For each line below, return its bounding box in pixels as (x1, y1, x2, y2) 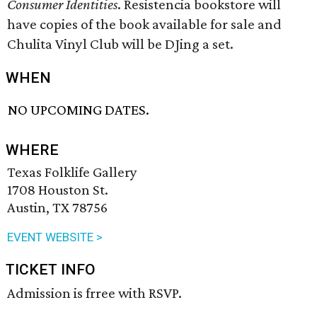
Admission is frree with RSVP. (7, 284, 182, 302)
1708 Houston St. (7, 181, 108, 199)
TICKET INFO (6, 261, 96, 279)
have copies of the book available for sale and (7, 16, 282, 33)
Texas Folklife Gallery (7, 163, 137, 181)
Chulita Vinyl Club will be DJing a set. (7, 35, 234, 52)
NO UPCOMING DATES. (8, 101, 150, 119)
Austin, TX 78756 (7, 199, 108, 217)
